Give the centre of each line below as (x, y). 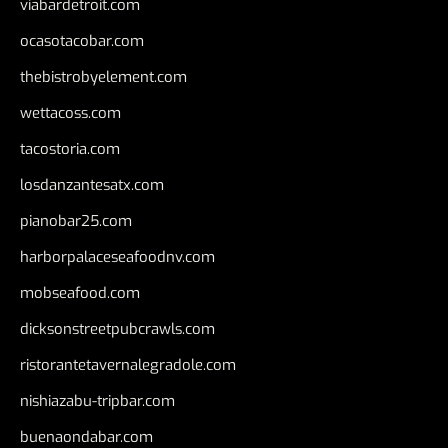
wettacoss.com (70, 112)
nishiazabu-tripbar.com (97, 400)
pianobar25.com (76, 220)
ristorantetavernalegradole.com (128, 364)
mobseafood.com (80, 292)
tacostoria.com (70, 148)
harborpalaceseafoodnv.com (117, 256)
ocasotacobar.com (82, 40)
